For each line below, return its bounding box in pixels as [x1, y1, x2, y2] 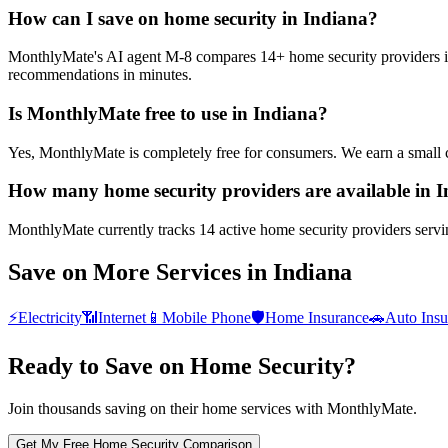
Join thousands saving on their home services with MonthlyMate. [8, 399, 417, 417]
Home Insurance [265, 309, 369, 326]
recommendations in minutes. [8, 66, 192, 84]
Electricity [18, 309, 82, 326]
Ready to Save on [8, 352, 190, 379]
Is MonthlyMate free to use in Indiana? [8, 103, 328, 125]
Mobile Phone [162, 309, 251, 326]
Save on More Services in [8, 259, 273, 286]
